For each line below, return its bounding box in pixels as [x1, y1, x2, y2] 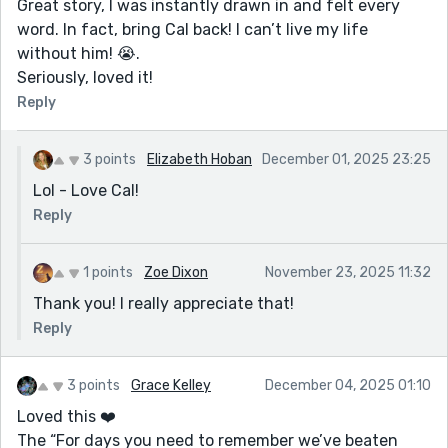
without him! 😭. [17, 43, 140, 63]
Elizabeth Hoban [147, 150, 252, 168]
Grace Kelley [131, 376, 211, 394]
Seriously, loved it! [17, 67, 153, 87]
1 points [83, 263, 133, 281]
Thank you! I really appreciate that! [33, 293, 294, 313]
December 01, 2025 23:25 [262, 150, 431, 168]
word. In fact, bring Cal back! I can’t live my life [17, 19, 368, 39]
